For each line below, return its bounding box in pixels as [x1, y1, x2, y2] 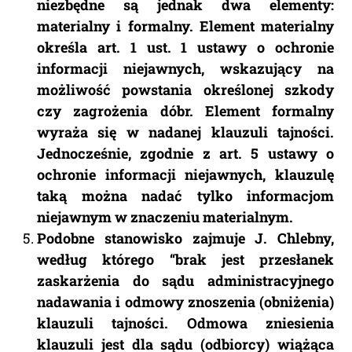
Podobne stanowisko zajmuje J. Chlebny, [37, 229, 334, 248]
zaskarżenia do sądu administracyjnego [37, 271, 334, 291]
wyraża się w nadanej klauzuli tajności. [37, 123, 334, 142]
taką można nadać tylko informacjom [37, 186, 334, 206]
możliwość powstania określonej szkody [37, 80, 334, 100]
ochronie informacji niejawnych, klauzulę [37, 165, 334, 185]
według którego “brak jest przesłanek [37, 250, 334, 269]
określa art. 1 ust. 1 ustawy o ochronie [37, 38, 334, 57]
